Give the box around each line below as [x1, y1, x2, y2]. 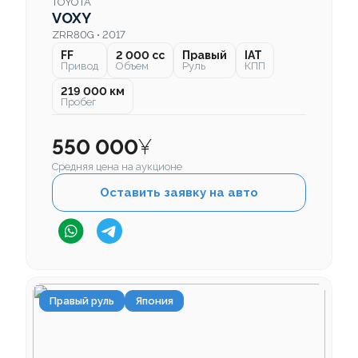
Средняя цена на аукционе [52, 161, 182, 173]
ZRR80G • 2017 [52, 29, 125, 42]
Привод [61, 60, 98, 73]
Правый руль [50, 295, 114, 308]
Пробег [61, 96, 96, 109]
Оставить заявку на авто [100, 185, 258, 201]
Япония [135, 295, 173, 308]
